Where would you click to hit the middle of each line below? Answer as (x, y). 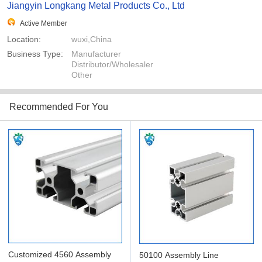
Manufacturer (96, 54)
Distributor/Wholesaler (112, 65)
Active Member (44, 24)
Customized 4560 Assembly (60, 255)
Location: (24, 39)
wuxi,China (92, 39)
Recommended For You (59, 107)
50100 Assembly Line (179, 255)
